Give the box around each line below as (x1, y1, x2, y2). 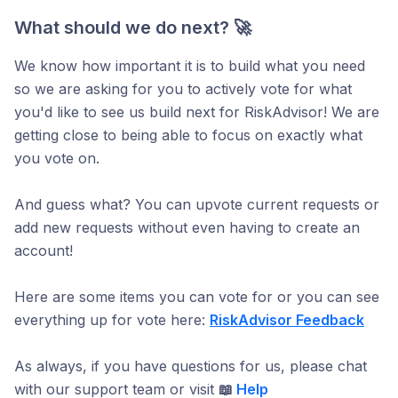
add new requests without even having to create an (14, 219, 360, 237)
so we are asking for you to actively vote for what (14, 80, 352, 99)
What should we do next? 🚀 (14, 17, 251, 39)
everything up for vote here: (14, 311, 210, 330)
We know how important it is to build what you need (14, 57, 365, 76)
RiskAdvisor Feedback (210, 311, 364, 330)
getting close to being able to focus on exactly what (14, 126, 362, 145)
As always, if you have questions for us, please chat (14, 357, 367, 376)
